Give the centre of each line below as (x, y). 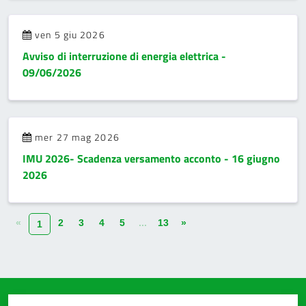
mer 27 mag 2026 (76, 137)
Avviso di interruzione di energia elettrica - (124, 56)
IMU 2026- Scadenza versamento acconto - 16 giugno (151, 158)
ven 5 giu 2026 (69, 34)
